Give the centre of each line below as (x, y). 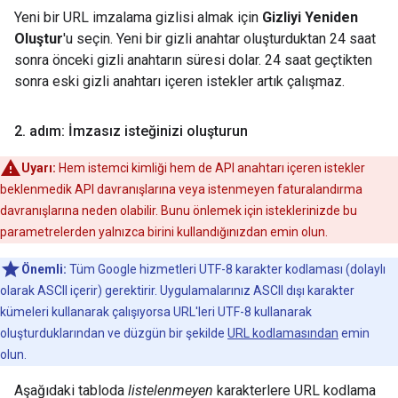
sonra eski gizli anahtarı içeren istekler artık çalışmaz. (179, 81)
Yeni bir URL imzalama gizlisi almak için (138, 17)
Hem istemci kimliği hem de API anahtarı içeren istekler (211, 168)
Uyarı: (39, 168)
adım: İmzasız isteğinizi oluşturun (137, 131)
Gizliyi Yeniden (310, 17)
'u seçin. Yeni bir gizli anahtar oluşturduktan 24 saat (219, 39)
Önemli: (44, 269)
